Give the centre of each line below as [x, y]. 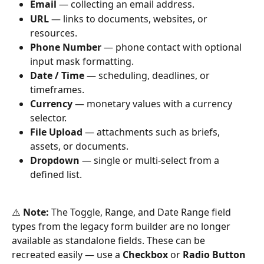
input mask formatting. [82, 61]
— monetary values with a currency [154, 103]
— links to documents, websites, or [129, 19]
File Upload [56, 132]
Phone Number [66, 47]
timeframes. [57, 89]
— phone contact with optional [173, 47]
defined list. [56, 174]
